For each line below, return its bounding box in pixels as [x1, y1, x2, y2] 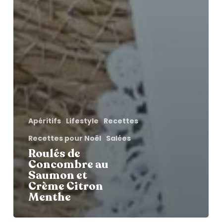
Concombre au [28, 157, 109, 172]
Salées [106, 133, 131, 144]
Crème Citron [28, 179, 103, 194]
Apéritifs [28, 116, 61, 126]
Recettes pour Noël [28, 133, 101, 144]
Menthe [28, 190, 71, 205]
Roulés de [28, 146, 80, 162]
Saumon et [28, 168, 87, 183]
